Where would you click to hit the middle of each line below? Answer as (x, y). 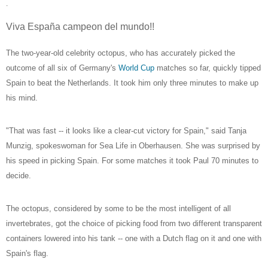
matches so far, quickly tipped (208, 68)
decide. (19, 175)
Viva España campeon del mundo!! (80, 26)
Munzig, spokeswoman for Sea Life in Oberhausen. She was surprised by (133, 145)
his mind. (22, 98)
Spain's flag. (27, 253)
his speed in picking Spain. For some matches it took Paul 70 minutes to (132, 160)
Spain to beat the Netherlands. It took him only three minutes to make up (132, 83)
